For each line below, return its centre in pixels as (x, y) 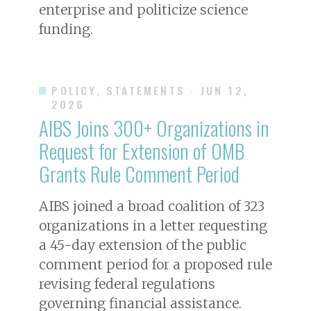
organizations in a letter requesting (153, 225)
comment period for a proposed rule (155, 264)
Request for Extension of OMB (142, 150)
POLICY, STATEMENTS (118, 90)
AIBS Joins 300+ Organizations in (154, 127)
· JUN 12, (220, 90)
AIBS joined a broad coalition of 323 (152, 206)
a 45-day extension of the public (143, 245)
